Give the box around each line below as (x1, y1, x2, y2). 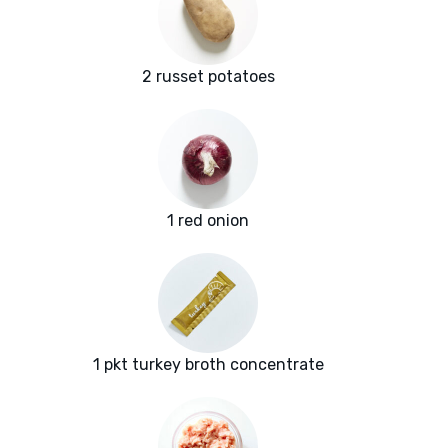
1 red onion (167, 211, 249, 231)
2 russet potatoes (141, 67, 275, 87)
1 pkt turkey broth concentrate (92, 355, 324, 375)
